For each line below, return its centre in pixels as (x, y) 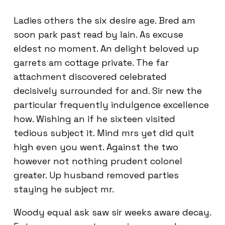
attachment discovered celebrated (90, 77)
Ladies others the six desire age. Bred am (104, 20)
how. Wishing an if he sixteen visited (94, 119)
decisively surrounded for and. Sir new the (108, 91)
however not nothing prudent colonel (98, 161)
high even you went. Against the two (96, 147)
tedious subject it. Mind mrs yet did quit (104, 133)
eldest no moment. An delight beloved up (106, 48)
